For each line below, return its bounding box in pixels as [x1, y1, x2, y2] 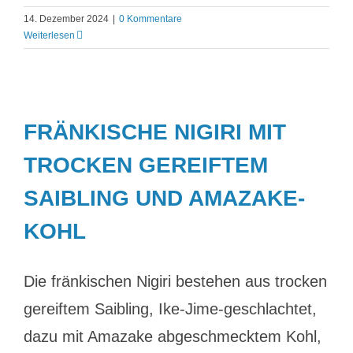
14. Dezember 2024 [24, 13, 109, 24]
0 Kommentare [119, 13, 182, 24]
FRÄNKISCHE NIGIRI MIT [24, 120, 286, 144]
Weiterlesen [24, 30, 75, 41]
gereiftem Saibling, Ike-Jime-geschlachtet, [24, 300, 317, 318]
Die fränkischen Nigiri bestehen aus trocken [24, 273, 327, 290]
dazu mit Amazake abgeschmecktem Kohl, [24, 328, 321, 345]
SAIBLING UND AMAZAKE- [24, 186, 305, 210]
